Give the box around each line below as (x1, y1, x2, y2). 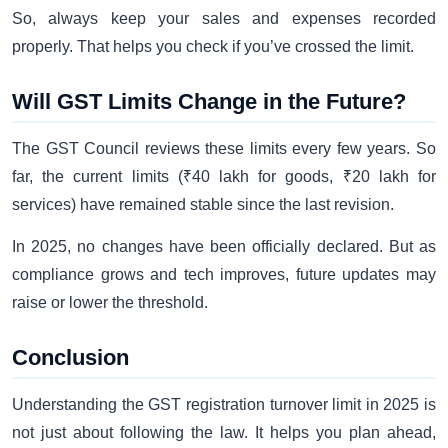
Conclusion (12, 345, 129, 371)
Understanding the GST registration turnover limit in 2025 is (12, 396, 436, 414)
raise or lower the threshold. (12, 294, 208, 312)
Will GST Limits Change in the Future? (12, 88, 406, 114)
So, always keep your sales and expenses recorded (12, 9, 436, 27)
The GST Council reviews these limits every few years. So (12, 139, 436, 157)
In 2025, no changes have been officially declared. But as (12, 238, 436, 256)
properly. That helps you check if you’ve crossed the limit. (12, 37, 414, 55)
